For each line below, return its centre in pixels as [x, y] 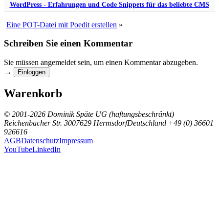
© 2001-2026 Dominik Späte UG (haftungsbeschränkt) [89, 114]
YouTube [18, 149]
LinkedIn [46, 149]
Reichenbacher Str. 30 [38, 123]
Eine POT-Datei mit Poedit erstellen [62, 24]
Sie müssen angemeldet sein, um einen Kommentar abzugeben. [101, 63]
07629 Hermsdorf [99, 123]
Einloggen [32, 72]
